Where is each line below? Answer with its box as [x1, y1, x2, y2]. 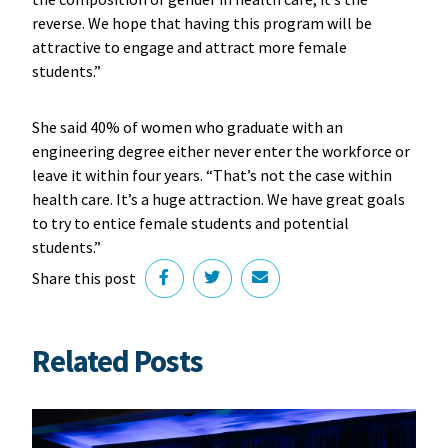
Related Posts [31, 340, 203, 381]
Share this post [31, 268, 136, 289]
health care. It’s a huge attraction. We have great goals [31, 188, 405, 209]
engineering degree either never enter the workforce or [31, 140, 410, 161]
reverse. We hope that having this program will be [31, 12, 372, 33]
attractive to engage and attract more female [31, 36, 347, 57]
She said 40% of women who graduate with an [31, 116, 343, 137]
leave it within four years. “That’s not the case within [31, 164, 392, 185]
